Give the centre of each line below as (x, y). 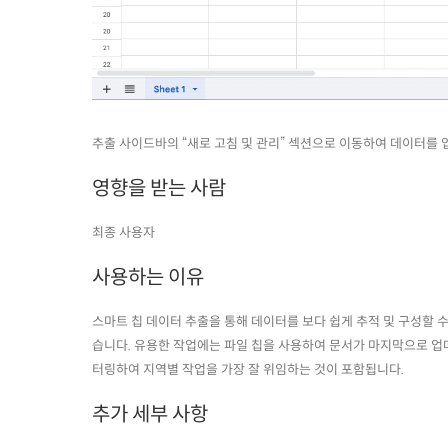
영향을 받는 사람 (161, 189)
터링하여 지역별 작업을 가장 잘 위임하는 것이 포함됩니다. (249, 370)
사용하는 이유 (150, 278)
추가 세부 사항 (152, 415)
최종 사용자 (125, 233)
